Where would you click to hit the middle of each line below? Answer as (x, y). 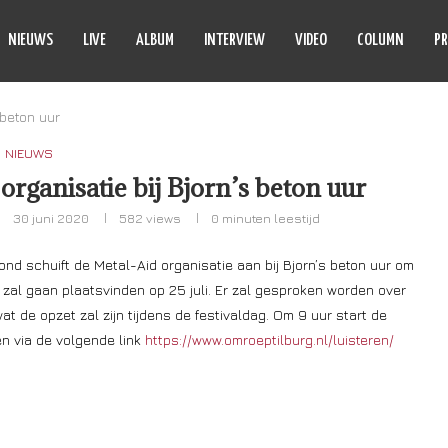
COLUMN (380, 40)
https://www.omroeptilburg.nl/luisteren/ (269, 339)
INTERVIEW (234, 40)
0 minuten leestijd (266, 218)
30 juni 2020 (51, 218)
